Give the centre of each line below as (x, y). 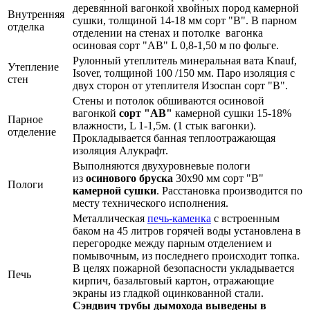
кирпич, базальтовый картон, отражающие (173, 281)
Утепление (33, 67)
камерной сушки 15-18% (233, 113)
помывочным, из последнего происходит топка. (186, 256)
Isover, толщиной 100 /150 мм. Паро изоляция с (184, 73)
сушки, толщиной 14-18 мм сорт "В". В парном (185, 21)
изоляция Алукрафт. (122, 151)
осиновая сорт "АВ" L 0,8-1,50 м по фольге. (176, 46)
